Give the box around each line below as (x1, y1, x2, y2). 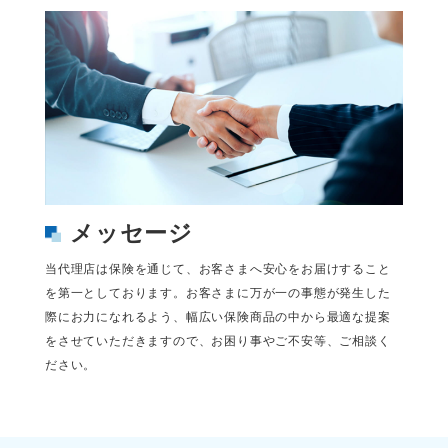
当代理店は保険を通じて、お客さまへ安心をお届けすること (45, 262, 391, 277)
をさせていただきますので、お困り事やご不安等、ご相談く (45, 334, 391, 349)
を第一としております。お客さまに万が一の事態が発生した (45, 286, 391, 301)
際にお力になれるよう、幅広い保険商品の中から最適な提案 (45, 310, 391, 325)
